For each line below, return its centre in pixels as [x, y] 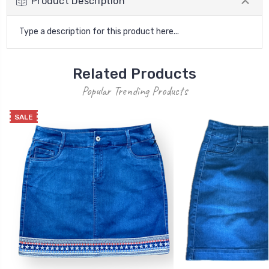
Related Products [134, 74]
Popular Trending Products [134, 91]
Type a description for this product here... [99, 32]
